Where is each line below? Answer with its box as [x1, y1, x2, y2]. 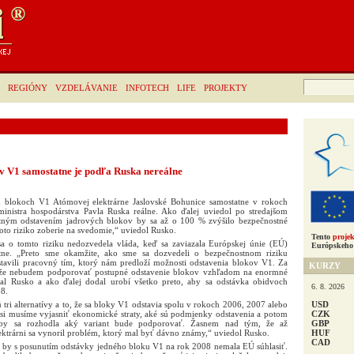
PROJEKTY [204, 83, 247, 92]
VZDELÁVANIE [55, 83, 118, 92]
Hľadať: [303, 78, 327, 87]
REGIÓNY [8, 83, 47, 92]
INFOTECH [126, 83, 169, 92]
